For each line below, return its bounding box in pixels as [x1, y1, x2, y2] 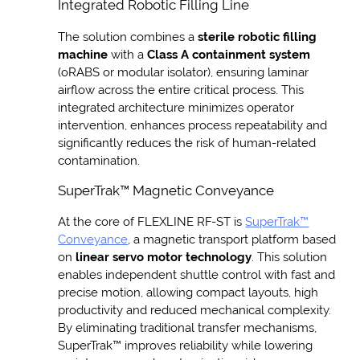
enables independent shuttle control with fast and [58, 267, 336, 281]
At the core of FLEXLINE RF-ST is [58, 214, 246, 228]
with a [108, 47, 148, 61]
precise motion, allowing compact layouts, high [58, 284, 319, 299]
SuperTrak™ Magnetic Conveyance [58, 182, 275, 198]
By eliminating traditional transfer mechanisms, [58, 320, 317, 334]
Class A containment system [147, 47, 311, 61]
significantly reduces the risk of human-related [58, 135, 317, 149]
